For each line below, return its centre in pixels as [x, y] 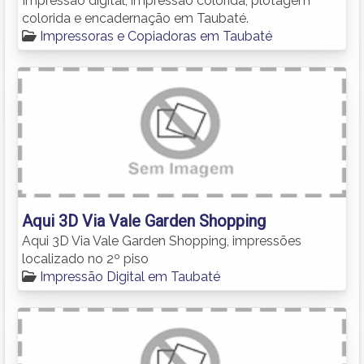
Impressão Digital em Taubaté [130, 276]
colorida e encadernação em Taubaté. [135, 18]
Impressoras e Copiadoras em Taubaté [156, 36]
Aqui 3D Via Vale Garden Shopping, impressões [162, 240]
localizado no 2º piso [85, 258]
